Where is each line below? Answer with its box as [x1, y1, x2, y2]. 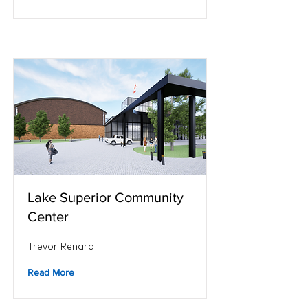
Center [27, 209, 69, 224]
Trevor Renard [27, 240, 94, 252]
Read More [27, 267, 74, 278]
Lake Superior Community [27, 190, 184, 205]
